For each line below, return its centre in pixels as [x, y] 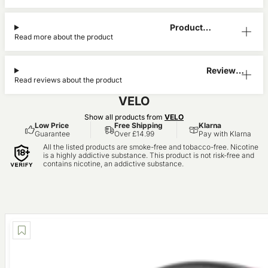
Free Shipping [138, 125]
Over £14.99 [134, 134]
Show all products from [124, 117]
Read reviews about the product [68, 80]
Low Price [52, 125]
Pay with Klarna [225, 134]
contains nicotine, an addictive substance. [113, 164]
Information [194, 38]
